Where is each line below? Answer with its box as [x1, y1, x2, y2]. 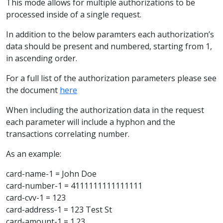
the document [6, 84, 60, 96]
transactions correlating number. [6, 128, 129, 139]
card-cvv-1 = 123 [6, 192, 66, 203]
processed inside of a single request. [6, 8, 141, 20]
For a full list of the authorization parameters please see [6, 72, 217, 84]
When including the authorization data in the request [6, 104, 204, 115]
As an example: [6, 148, 61, 159]
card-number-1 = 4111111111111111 [6, 180, 142, 191]
